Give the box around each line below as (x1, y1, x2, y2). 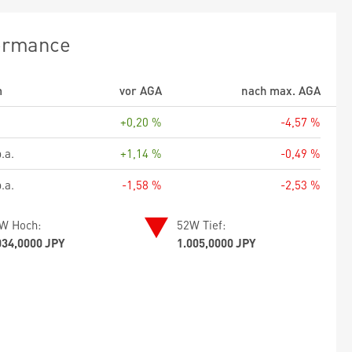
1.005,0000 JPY (177, 234, 257, 251)
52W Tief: (177, 216, 226, 233)
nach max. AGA (241, 82, 321, 98)
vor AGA (119, 82, 162, 98)
